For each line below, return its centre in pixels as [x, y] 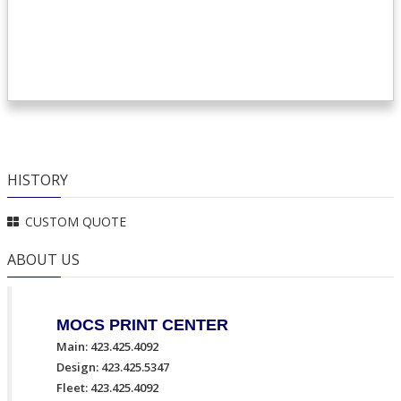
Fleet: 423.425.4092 [107, 388]
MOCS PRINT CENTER [142, 325]
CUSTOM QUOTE [75, 222]
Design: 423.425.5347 [113, 367]
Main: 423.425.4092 [107, 346]
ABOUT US [43, 260]
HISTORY [38, 180]
